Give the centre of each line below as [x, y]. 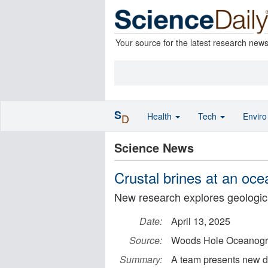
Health [161, 116]
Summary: [141, 259]
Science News [154, 147]
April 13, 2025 [201, 221]
